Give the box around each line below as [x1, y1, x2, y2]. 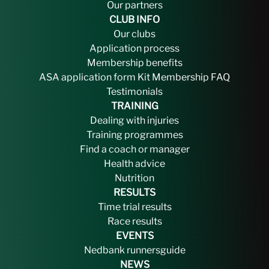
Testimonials [106, 85, 163, 97]
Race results [107, 215, 162, 227]
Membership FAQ [152, 71, 230, 83]
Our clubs [113, 28, 156, 40]
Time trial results [97, 201, 172, 213]
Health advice [104, 157, 165, 169]
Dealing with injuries [90, 114, 179, 126]
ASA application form [39, 71, 136, 83]
